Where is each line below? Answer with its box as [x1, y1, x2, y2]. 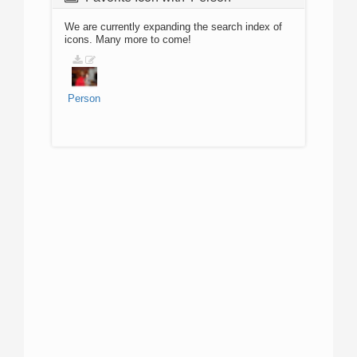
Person [68, 92, 100, 104]
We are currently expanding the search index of [65, 21, 282, 33]
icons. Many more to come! [65, 33, 191, 45]
